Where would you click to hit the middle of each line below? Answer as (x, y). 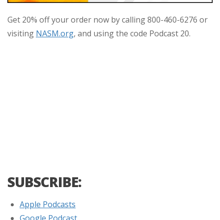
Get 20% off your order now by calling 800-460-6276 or (108, 19)
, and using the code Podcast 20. (133, 33)
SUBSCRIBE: (44, 181)
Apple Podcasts (48, 204)
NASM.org (55, 33)
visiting (22, 33)
